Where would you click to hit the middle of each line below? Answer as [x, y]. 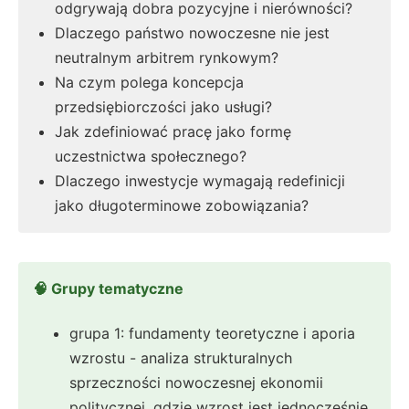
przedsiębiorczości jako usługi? [163, 107]
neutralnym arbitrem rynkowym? [167, 58]
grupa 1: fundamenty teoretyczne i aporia [212, 333]
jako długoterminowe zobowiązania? [182, 206]
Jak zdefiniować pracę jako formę [173, 132]
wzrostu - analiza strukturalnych [181, 357]
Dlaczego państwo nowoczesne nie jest [192, 33]
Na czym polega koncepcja [149, 83]
